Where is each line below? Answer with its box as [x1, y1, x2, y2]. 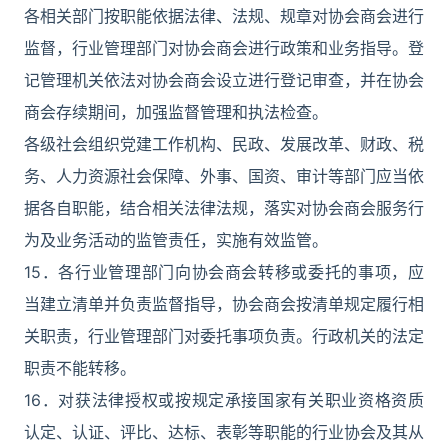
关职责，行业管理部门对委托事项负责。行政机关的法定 [24, 326, 424, 346]
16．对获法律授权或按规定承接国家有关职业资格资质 [24, 390, 424, 410]
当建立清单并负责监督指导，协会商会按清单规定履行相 [24, 294, 424, 314]
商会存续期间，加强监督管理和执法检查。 [24, 102, 328, 122]
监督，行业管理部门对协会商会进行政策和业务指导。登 [24, 38, 424, 58]
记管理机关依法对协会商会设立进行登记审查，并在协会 [24, 70, 424, 90]
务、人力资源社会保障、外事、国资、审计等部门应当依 [24, 166, 424, 186]
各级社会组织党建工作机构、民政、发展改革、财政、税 [24, 134, 424, 154]
